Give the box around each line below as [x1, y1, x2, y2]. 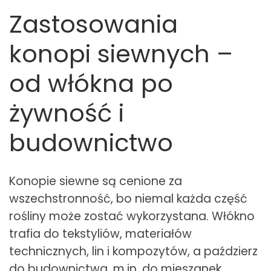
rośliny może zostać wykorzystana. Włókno [9, 208, 255, 225]
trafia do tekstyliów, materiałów [9, 226, 192, 243]
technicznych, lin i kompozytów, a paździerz [9, 243, 258, 260]
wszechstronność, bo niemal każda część [9, 191, 247, 207]
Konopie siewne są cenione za [9, 173, 182, 190]
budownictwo [9, 126, 173, 160]
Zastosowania [9, 7, 178, 42]
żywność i [9, 96, 124, 131]
